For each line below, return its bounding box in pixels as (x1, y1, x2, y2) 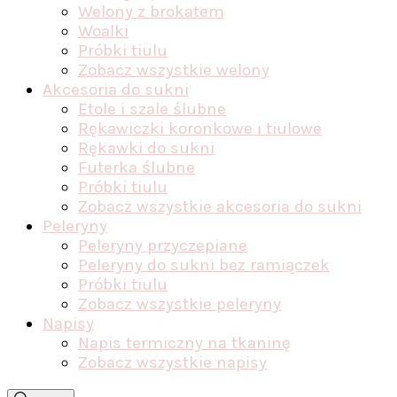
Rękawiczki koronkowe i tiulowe (78, 119, 322, 138)
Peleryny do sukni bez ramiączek (78, 255, 330, 275)
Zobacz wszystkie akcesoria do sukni (78, 197, 362, 216)
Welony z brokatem (78, 2, 224, 21)
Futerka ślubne (78, 158, 195, 177)
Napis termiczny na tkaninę (78, 333, 291, 353)
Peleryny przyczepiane (78, 236, 247, 255)
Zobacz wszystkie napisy (78, 353, 267, 372)
